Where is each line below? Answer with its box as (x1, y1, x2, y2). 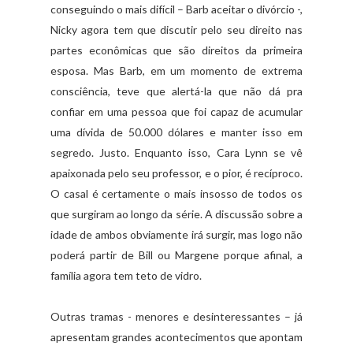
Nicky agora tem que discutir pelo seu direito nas (50, 23, 303, 37)
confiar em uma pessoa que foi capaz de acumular (50, 105, 303, 119)
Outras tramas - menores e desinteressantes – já (50, 310, 303, 324)
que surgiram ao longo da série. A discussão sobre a (50, 207, 303, 221)
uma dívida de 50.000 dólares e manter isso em (50, 125, 303, 139)
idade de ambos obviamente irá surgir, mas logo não (50, 228, 303, 242)
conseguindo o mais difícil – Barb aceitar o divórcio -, (50, 2, 303, 17)
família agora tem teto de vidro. (50, 269, 202, 283)
